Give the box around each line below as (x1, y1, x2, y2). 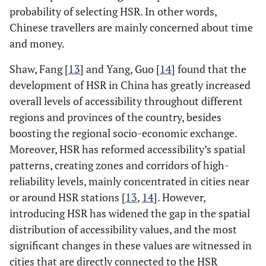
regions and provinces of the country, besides (9, 110, 221, 125)
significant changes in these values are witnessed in (9, 238, 252, 253)
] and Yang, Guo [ (80, 62, 160, 77)
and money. (9, 36, 65, 51)
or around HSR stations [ (9, 190, 125, 205)
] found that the (172, 62, 246, 77)
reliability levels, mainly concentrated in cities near (9, 174, 249, 189)
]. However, (154, 190, 205, 205)
